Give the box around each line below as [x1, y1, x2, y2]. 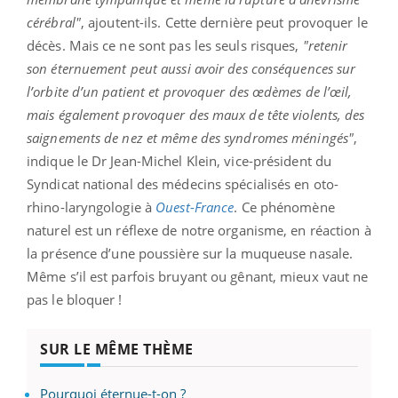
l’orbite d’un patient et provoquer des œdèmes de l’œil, [27, 83, 353, 101]
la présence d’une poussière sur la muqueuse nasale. [27, 244, 354, 263]
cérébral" [27, 13, 81, 32]
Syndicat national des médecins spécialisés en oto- [27, 175, 339, 194]
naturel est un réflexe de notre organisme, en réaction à [27, 221, 371, 240]
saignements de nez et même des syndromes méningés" [27, 129, 354, 147]
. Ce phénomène [234, 198, 335, 217]
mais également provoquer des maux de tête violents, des [27, 106, 365, 124]
